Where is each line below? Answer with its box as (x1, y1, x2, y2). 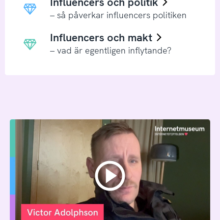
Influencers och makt (50, 30, 155, 45)
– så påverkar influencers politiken (50, 9, 187, 21)
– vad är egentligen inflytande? (50, 44, 171, 56)
